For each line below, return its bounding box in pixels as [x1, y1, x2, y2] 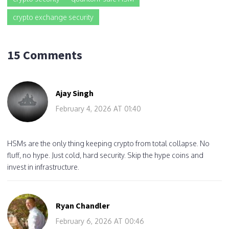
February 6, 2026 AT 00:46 [56, 216, 144, 225]
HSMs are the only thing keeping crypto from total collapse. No [7, 139, 210, 148]
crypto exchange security [13, 12, 94, 21]
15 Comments [7, 47, 82, 63]
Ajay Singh [56, 87, 94, 98]
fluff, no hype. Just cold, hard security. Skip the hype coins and [7, 150, 203, 159]
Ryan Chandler [56, 200, 109, 211]
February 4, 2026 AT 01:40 [56, 104, 141, 113]
